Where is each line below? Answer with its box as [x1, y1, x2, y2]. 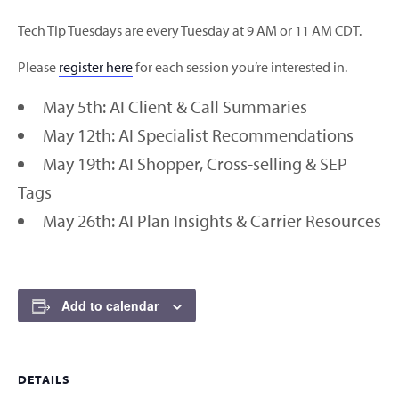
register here [59, 58, 133, 77]
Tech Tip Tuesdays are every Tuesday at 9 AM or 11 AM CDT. [18, 21, 362, 40]
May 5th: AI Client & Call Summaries [43, 95, 307, 118]
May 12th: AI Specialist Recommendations [43, 124, 354, 147]
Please [18, 58, 59, 77]
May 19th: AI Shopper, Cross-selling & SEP [43, 152, 347, 175]
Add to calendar [61, 297, 159, 315]
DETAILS [18, 371, 70, 388]
